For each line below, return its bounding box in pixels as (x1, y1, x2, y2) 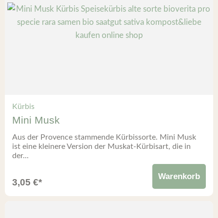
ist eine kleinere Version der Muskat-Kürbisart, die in (12, 143, 191, 151)
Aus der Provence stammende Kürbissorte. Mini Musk (12, 133, 196, 142)
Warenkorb (158, 172, 200, 182)
